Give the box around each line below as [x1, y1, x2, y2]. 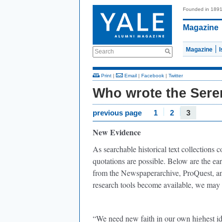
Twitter [168, 73, 183, 78]
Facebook [141, 73, 164, 78]
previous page [93, 109, 142, 117]
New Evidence [93, 126, 141, 138]
